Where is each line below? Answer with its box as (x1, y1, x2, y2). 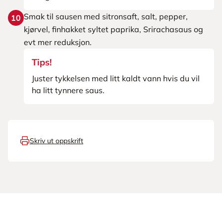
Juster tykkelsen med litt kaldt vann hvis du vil (32, 73, 200, 83)
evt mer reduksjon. (24, 37, 92, 47)
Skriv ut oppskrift (30, 136, 83, 145)
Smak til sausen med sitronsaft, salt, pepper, (24, 11, 188, 21)
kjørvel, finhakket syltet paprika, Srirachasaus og (24, 24, 203, 34)
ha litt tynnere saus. (32, 85, 105, 95)
